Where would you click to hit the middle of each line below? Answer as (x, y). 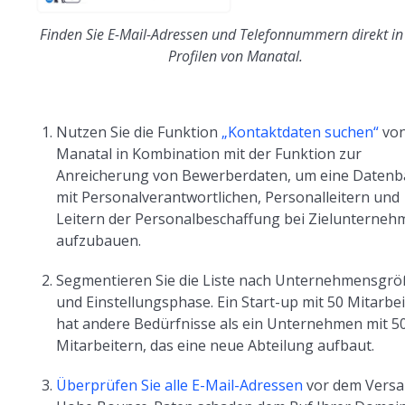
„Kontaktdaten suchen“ (301, 132)
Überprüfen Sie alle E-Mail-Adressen (180, 385)
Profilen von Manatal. (235, 56)
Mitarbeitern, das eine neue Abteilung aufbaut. (216, 345)
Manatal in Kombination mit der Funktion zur (209, 153)
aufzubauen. (99, 240)
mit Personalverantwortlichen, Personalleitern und (228, 197)
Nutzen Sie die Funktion (139, 132)
